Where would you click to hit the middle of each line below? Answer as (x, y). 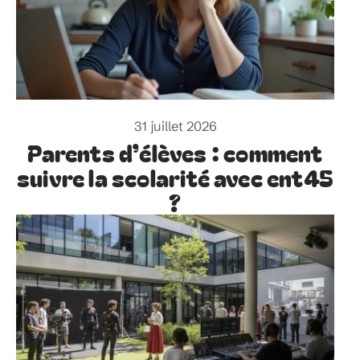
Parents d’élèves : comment (175, 153)
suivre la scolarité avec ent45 (175, 178)
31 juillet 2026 (175, 127)
